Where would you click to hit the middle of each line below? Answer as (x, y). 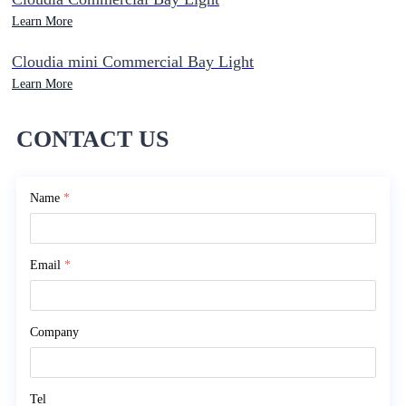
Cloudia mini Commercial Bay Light (133, 61)
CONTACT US (92, 140)
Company (54, 332)
